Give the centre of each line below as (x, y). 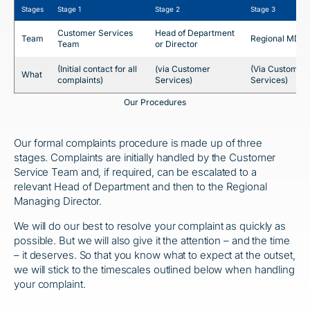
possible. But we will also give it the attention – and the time (152, 240)
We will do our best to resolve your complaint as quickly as (150, 226)
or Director (176, 44)
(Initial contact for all (97, 69)
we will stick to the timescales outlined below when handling (154, 270)
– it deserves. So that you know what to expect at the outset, (155, 255)
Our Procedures (155, 102)
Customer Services (95, 33)
